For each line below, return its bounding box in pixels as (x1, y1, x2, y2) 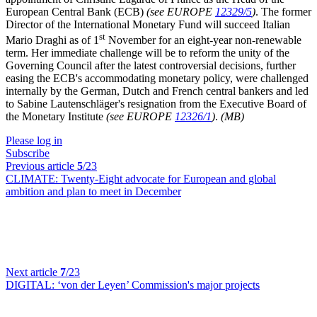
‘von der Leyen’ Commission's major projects (57, 279, 260, 292)
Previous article (6, 160, 77, 173)
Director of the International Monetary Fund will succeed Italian (6, 18, 290, 30)
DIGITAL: (6, 279, 57, 292)
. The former (255, 6, 311, 18)
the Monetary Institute (6, 110, 106, 123)
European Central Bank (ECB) (6, 6, 146, 18)
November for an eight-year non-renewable (105, 34, 301, 47)
